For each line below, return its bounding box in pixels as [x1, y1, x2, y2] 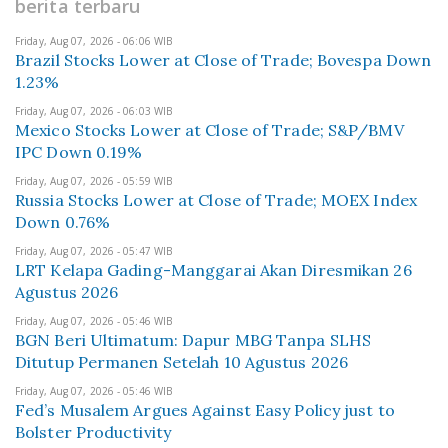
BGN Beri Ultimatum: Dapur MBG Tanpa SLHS [15, 330, 372, 350]
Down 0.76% [15, 212, 110, 232]
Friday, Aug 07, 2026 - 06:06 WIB [15, 34, 173, 48]
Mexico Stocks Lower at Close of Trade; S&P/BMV [15, 120, 404, 140]
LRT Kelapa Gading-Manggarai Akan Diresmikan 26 [15, 260, 412, 280]
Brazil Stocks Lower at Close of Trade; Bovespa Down [15, 50, 432, 70]
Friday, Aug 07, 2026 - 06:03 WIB [15, 104, 173, 118]
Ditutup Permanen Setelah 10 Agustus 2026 [15, 352, 349, 372]
